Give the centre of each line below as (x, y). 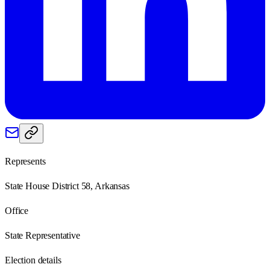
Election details (33, 260)
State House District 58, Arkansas (67, 186)
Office (17, 210)
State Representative (42, 235)
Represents (25, 161)
